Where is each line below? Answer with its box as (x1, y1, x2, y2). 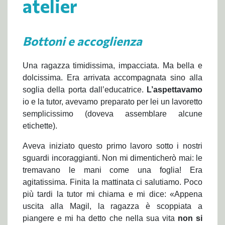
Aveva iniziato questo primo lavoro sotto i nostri (23, 142, 202, 151)
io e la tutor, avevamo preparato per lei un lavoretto (23, 97, 202, 106)
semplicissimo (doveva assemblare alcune (23, 109, 202, 119)
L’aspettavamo (147, 85, 202, 94)
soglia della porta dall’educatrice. (23, 85, 147, 94)
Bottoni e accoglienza (23, 34, 142, 49)
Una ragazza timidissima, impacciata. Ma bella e (23, 61, 202, 70)
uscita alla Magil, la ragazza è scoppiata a (23, 202, 202, 211)
